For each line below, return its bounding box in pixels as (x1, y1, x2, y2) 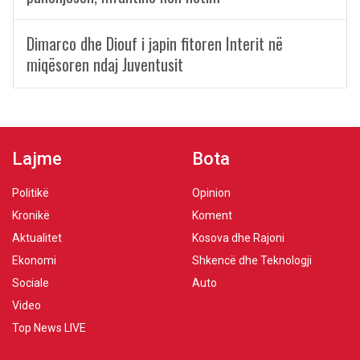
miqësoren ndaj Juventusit (27, 52, 183, 76)
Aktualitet (12, 231, 62, 244)
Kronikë (12, 209, 50, 222)
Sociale (12, 276, 49, 289)
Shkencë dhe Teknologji (192, 254, 312, 267)
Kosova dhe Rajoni (192, 231, 284, 244)
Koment (192, 209, 232, 222)
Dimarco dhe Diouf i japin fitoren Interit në (27, 31, 283, 55)
